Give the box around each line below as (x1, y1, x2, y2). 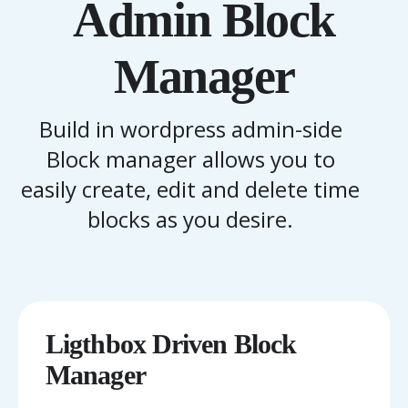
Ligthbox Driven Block (46, 328, 297, 359)
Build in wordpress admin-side (38, 113, 342, 144)
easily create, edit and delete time (21, 173, 360, 204)
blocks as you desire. (87, 203, 293, 234)
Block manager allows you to (46, 143, 335, 174)
